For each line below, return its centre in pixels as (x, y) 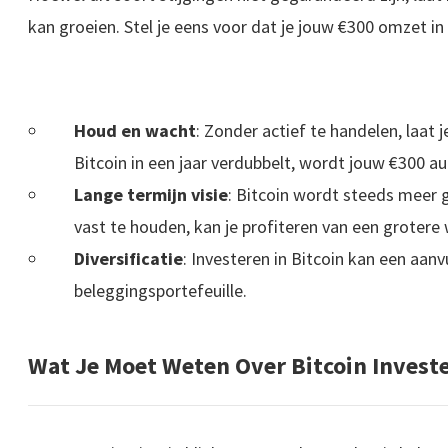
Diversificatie (129, 259)
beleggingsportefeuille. (161, 291)
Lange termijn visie (151, 195)
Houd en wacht (135, 131)
